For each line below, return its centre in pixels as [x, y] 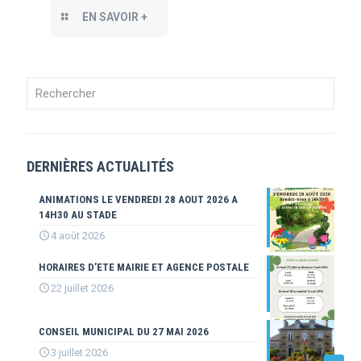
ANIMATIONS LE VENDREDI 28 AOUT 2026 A [138, 200]
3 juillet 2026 [79, 353]
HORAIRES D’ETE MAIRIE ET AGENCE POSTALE [144, 268]
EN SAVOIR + [115, 17]
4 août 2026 [78, 236]
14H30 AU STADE [78, 215]
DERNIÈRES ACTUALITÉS [100, 167]
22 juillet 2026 [82, 288]
